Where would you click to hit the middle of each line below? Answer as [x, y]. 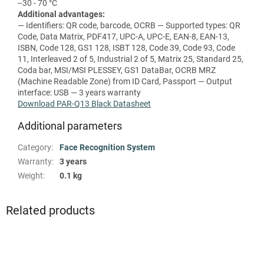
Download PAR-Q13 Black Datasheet [84, 103]
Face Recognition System [107, 147]
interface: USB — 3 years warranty [79, 92]
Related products [50, 210]
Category [34, 147]
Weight [30, 175]
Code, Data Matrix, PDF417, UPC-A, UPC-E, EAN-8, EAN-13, [123, 36]
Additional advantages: [61, 14]
